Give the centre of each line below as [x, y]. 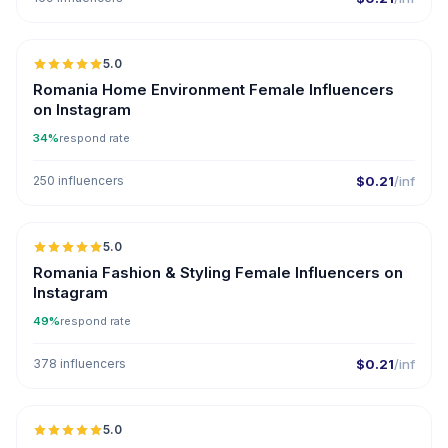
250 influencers [78, 180]
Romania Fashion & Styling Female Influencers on [218, 272]
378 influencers [79, 363]
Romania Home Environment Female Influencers [213, 89]
